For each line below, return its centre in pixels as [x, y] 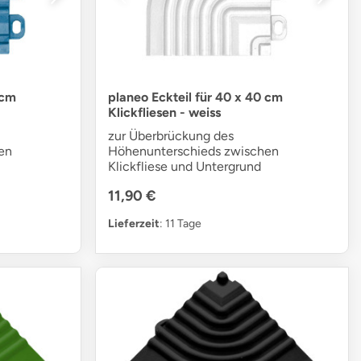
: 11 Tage [181, 224]
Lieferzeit [134, 224]
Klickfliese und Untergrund [185, 167]
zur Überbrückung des [171, 136]
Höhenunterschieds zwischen [194, 151]
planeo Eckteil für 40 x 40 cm [196, 98]
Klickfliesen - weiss [165, 113]
